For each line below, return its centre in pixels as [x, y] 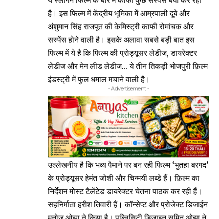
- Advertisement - [129, 89]
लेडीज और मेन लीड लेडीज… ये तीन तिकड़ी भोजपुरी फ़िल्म [128, 66]
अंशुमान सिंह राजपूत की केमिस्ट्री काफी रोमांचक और [121, 27]
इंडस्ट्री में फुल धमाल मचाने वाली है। [99, 79]
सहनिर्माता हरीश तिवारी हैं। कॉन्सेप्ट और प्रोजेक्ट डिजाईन [128, 205]
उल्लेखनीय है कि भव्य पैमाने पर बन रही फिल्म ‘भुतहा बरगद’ [128, 165]
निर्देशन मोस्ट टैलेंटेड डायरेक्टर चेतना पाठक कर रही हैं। [125, 191]
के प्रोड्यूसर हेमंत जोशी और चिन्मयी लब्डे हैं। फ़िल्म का [124, 178]
